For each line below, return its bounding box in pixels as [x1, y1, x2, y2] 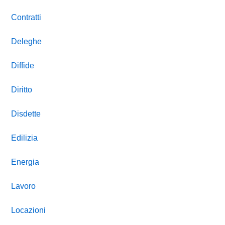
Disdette [11, 109, 41, 119]
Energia [11, 158, 40, 167]
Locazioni [11, 206, 46, 215]
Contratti [11, 13, 42, 22]
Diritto [11, 85, 33, 94]
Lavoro [11, 182, 36, 191]
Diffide [11, 61, 35, 70]
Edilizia [11, 134, 38, 143]
